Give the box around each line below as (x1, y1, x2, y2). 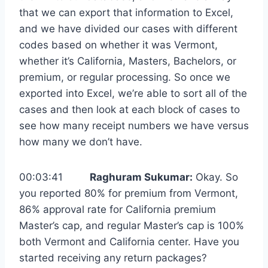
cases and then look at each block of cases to (19, 103, 240, 116)
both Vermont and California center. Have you (19, 236, 239, 248)
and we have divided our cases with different (19, 23, 237, 35)
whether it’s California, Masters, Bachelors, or (19, 55, 236, 68)
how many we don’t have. (19, 136, 142, 148)
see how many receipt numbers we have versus (19, 120, 249, 132)
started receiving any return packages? (19, 252, 207, 264)
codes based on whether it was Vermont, (19, 39, 218, 51)
